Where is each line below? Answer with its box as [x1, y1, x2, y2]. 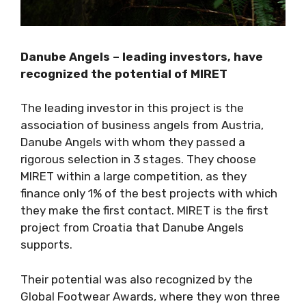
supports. [20, 238, 72, 252]
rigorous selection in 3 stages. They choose [20, 152, 256, 167]
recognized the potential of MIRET [20, 66, 230, 81]
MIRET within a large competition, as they [20, 169, 247, 184]
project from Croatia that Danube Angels [20, 221, 244, 235]
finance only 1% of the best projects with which [20, 186, 277, 201]
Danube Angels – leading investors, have [20, 49, 263, 64]
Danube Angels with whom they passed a [20, 135, 245, 150]
